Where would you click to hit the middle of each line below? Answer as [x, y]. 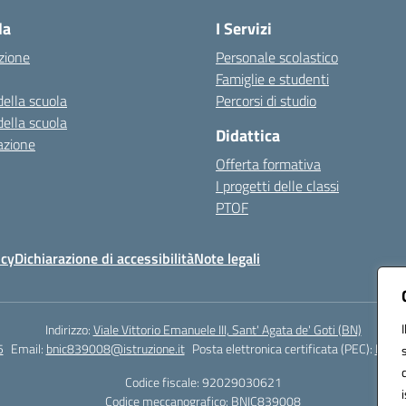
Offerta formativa [268, 164]
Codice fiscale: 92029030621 [203, 382]
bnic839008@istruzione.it [115, 349]
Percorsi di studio [266, 101]
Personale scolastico [277, 58]
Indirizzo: [69, 330]
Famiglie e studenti [272, 79]
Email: [28, 349]
